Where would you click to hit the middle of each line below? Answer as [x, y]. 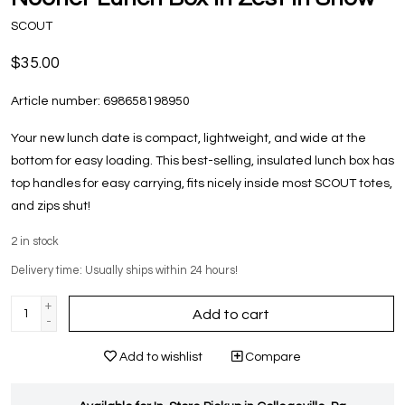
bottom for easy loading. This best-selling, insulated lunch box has [202, 161]
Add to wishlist [160, 358]
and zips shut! [51, 207]
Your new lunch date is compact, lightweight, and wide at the [188, 139]
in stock [39, 242]
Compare [272, 358]
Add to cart [231, 315]
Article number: [56, 102]
